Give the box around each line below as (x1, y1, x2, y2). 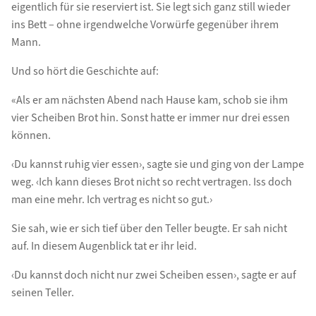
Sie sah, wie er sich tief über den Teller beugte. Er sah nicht (11, 220, 287, 236)
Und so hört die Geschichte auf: (11, 63, 159, 79)
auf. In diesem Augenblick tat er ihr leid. (11, 238, 197, 254)
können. (11, 127, 51, 143)
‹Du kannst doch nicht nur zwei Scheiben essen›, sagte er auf (11, 267, 296, 283)
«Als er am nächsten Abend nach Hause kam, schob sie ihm (11, 92, 288, 108)
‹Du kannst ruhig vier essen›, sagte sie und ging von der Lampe (11, 156, 304, 172)
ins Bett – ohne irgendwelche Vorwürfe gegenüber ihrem (11, 16, 279, 32)
